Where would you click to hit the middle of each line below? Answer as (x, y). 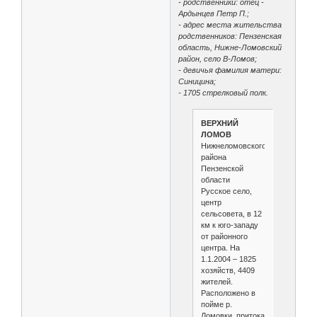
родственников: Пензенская (230, 36)
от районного (224, 237)
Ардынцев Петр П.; (214, 13)
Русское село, (226, 191)
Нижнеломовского (233, 146)
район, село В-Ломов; (218, 58)
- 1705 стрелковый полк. (224, 92)
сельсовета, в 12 (231, 214)
